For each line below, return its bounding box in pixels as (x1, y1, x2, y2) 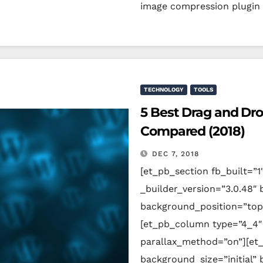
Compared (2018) (140, 123, 245, 139)
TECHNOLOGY (144, 86, 184, 93)
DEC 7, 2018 (152, 150, 199, 158)
